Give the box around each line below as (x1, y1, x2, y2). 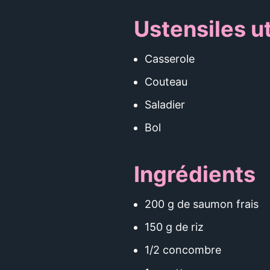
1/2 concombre (145, 243, 221, 256)
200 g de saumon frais (145, 198, 259, 210)
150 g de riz (145, 221, 204, 233)
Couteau (145, 75, 187, 88)
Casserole (145, 52, 195, 65)
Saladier (145, 98, 185, 111)
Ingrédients (134, 161, 256, 187)
